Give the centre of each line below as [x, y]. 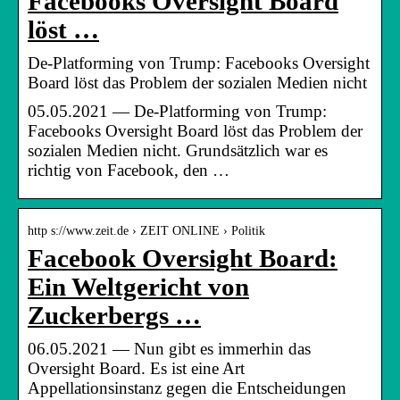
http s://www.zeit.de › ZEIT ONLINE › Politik [146, 230]
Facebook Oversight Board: [183, 258]
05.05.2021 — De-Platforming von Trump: [177, 111]
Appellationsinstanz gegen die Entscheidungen [187, 387]
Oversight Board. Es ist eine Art [136, 368]
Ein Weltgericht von [138, 287]
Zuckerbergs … [114, 315]
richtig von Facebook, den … [129, 170]
